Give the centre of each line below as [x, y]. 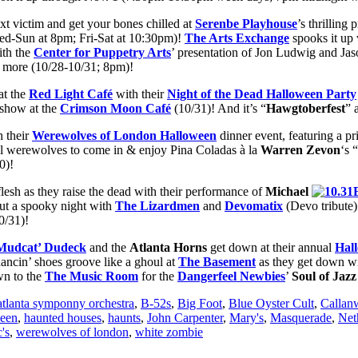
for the [158, 276]
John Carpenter [185, 318]
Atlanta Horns [168, 248]
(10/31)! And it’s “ [219, 109]
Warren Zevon [300, 150]
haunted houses [63, 318]
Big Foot [200, 304]
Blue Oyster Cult [271, 304]
